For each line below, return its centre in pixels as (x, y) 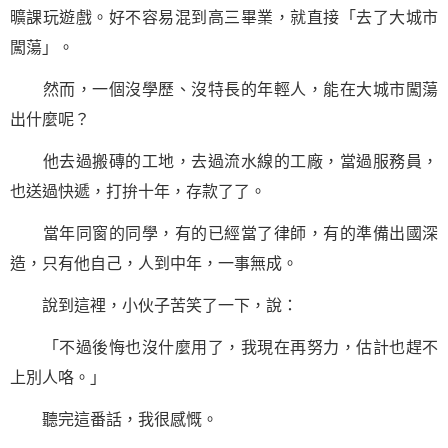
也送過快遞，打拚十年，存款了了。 (138, 191)
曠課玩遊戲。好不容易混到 (109, 17)
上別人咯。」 (58, 377)
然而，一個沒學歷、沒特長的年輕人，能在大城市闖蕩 (224, 89)
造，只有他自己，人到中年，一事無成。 (154, 263)
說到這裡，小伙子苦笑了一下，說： (154, 305)
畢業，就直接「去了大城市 (339, 17)
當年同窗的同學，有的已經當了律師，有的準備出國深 (224, 233)
